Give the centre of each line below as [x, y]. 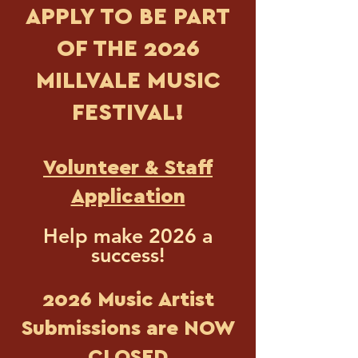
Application [128, 197]
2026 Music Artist [128, 300]
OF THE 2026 [128, 49]
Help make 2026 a [128, 236]
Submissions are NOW [128, 328]
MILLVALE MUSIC [128, 81]
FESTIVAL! [128, 113]
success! [128, 255]
